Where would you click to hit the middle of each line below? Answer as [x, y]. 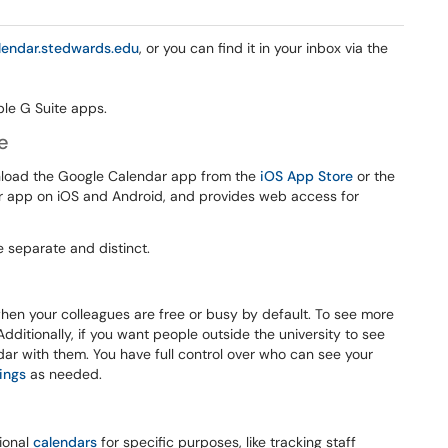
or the [374, 176]
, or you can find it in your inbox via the [263, 48]
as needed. [66, 374]
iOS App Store [306, 176]
